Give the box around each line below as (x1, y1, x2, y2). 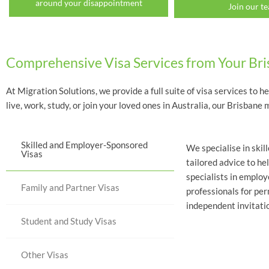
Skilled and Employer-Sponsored (21, 139, 148, 150)
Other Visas (21, 249, 68, 260)
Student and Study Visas (21, 215, 116, 226)
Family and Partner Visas (21, 181, 119, 193)
